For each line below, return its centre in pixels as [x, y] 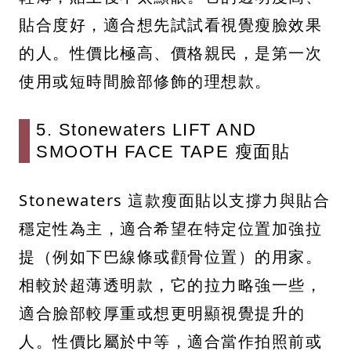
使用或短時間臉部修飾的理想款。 [145, 81]
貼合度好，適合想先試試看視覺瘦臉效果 [170, 24]
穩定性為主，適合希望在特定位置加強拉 [170, 228]
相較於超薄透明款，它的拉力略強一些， [170, 284]
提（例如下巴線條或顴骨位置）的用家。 [170, 256]
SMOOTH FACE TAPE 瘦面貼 [163, 151]
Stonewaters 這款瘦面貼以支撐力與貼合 [174, 200]
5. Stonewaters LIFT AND [147, 129]
